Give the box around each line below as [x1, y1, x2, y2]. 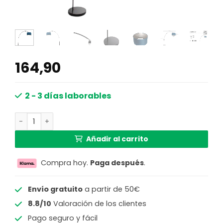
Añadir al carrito [86, 134, 148, 144]
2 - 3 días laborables [25, 90, 111, 102]
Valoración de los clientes [51, 199, 146, 209]
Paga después [90, 157, 144, 168]
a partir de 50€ [82, 184, 140, 194]
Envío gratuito [27, 184, 83, 194]
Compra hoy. [39, 157, 90, 168]
